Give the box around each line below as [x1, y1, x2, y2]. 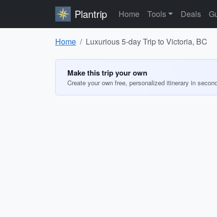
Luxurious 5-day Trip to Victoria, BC [86, 36, 207, 47]
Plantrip [75, 7, 107, 21]
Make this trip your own [67, 67, 147, 78]
